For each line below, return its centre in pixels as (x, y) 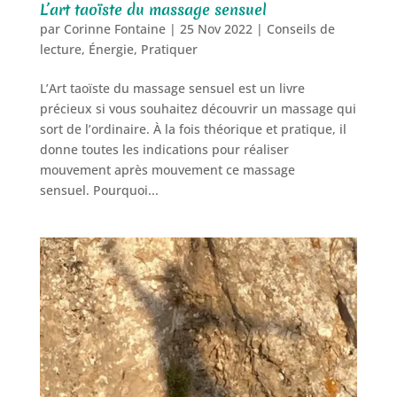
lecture (60, 49)
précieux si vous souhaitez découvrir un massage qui (198, 108)
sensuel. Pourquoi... (99, 190)
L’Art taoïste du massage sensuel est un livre (172, 88)
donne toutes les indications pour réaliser (164, 149)
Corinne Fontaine (114, 28)
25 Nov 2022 (216, 28)
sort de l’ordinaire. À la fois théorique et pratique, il (193, 128)
